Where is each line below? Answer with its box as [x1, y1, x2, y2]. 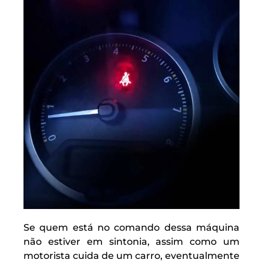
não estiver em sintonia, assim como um [23, 236, 240, 248]
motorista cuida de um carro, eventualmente [23, 250, 240, 262]
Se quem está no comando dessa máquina [23, 222, 240, 234]
